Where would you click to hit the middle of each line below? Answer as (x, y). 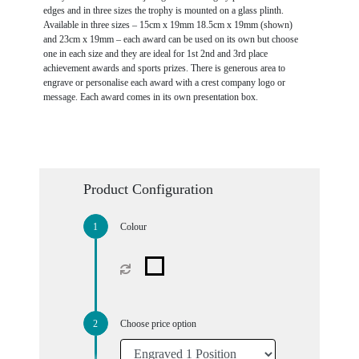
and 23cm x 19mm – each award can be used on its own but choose (170, 39)
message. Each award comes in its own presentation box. (150, 97)
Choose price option (158, 323)
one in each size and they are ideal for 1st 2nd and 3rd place (155, 53)
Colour (133, 226)
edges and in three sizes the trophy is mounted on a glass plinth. (163, 10)
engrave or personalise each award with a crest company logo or (164, 82)
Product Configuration (148, 189)
